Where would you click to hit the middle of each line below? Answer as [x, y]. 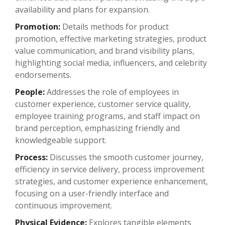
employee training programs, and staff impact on [107, 116]
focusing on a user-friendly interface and [92, 193]
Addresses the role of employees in [112, 92]
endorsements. [43, 75]
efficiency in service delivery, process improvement [110, 169]
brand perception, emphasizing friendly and [97, 128]
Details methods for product [115, 26]
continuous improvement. [64, 205]
